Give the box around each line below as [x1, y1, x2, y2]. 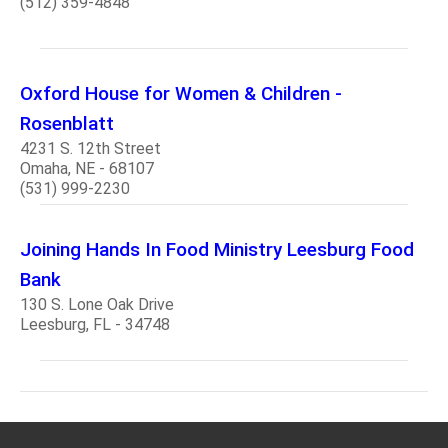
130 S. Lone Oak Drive [20, 294, 174, 314]
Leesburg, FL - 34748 [20, 314, 170, 334]
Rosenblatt [20, 111, 114, 135]
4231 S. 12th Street [20, 138, 161, 158]
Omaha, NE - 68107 [20, 158, 154, 178]
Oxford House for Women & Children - [20, 81, 342, 105]
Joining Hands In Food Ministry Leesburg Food [20, 237, 414, 261]
